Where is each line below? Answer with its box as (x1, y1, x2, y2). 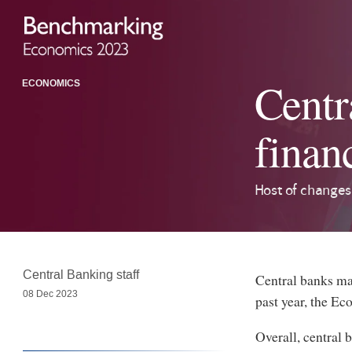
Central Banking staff (22, 266, 139, 283)
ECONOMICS (21, 77, 80, 91)
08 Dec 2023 (22, 287, 78, 300)
